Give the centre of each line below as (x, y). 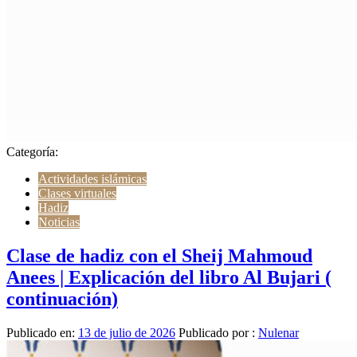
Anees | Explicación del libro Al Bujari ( (169, 278)
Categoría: (32, 152)
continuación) (62, 299)
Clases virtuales (77, 194)
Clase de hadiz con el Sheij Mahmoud (159, 256)
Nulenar (279, 333)
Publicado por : (217, 333)
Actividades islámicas (92, 179)
